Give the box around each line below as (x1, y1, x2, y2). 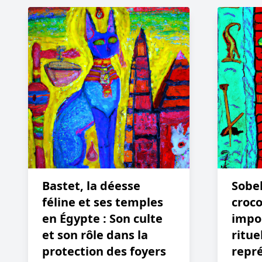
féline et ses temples (42, 194, 163, 210)
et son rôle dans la (42, 227, 148, 243)
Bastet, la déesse (42, 178, 140, 194)
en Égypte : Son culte (42, 211, 163, 226)
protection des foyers (42, 243, 166, 259)
